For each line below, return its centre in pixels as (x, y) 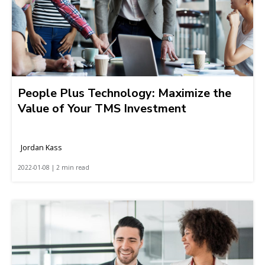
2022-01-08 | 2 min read (54, 167)
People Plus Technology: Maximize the (125, 93)
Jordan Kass (41, 147)
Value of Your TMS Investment (102, 108)
